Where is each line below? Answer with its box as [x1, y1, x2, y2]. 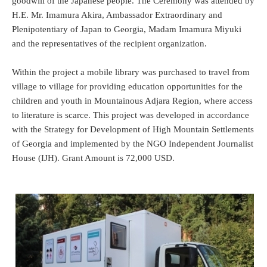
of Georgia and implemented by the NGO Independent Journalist [12, 138, 253, 148]
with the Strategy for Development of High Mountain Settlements [12, 124, 254, 134]
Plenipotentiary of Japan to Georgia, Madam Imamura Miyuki [12, 24, 241, 34]
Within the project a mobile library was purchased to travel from [12, 67, 250, 77]
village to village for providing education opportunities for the [12, 81, 243, 91]
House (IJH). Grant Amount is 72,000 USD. [12, 153, 175, 163]
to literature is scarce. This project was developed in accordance [12, 110, 249, 120]
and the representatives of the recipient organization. [12, 38, 207, 48]
